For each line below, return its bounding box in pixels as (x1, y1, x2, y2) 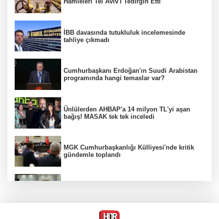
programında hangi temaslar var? (64, 74, 165, 82)
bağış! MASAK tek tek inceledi (64, 112, 154, 120)
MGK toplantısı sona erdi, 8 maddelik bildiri (64, 182, 196, 190)
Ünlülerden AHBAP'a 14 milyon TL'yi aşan (64, 105, 190, 113)
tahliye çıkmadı (64, 36, 109, 44)
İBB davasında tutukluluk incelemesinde (64, 28, 185, 36)
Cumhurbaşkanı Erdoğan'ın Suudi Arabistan (64, 67, 197, 75)
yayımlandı (64, 190, 97, 197)
